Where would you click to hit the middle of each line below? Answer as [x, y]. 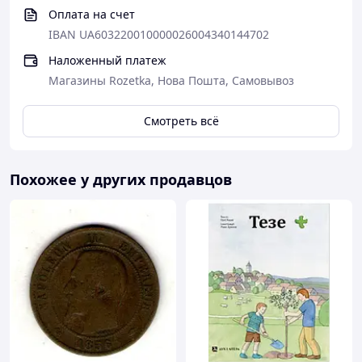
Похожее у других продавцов [121, 179]
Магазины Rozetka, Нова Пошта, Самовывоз [171, 80]
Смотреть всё [181, 121]
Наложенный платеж [107, 60]
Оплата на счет [92, 14]
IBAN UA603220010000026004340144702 [159, 34]
